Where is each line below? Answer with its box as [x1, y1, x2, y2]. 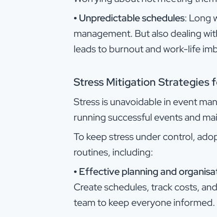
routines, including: [74, 145, 153, 158]
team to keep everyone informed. [74, 196, 215, 209]
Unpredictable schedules [79, 11, 185, 24]
